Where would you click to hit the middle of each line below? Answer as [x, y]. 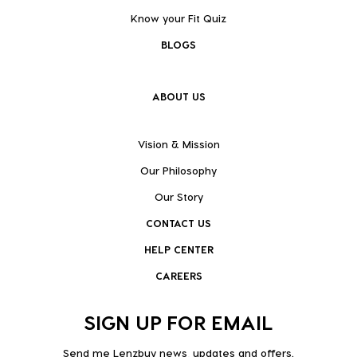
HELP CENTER [178, 249]
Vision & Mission [178, 143]
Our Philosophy [178, 170]
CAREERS [178, 275]
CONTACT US [178, 222]
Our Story [178, 196]
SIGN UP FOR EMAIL [178, 322]
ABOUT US [178, 96]
